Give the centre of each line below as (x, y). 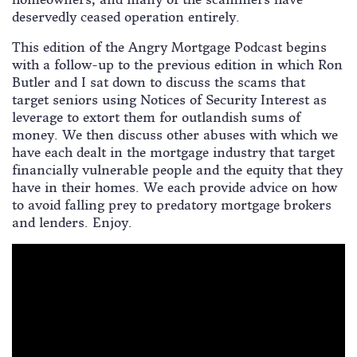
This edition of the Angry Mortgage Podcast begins (169, 47)
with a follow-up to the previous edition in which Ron (177, 65)
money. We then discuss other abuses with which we (175, 135)
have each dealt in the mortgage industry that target (173, 153)
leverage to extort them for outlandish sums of (156, 118)
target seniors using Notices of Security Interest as (169, 100)
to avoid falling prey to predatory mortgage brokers (172, 205)
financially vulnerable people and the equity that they (177, 170)
